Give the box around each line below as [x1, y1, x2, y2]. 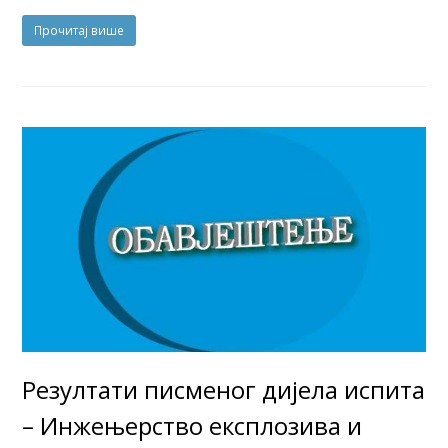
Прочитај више [34, 22, 125, 40]
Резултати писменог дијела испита [22, 373, 426, 407]
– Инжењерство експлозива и [22, 409, 363, 443]
